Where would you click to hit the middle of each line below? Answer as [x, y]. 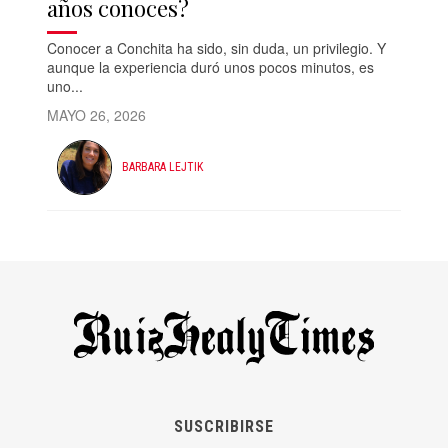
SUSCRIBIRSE [224, 426]
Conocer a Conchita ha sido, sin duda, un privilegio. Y [217, 47]
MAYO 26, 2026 [97, 114]
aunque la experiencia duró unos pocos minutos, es [211, 66]
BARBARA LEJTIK [163, 167]
